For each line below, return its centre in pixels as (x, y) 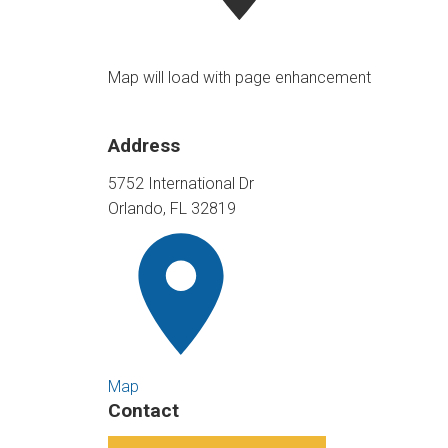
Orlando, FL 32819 (171, 209)
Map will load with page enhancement (239, 78)
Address (143, 145)
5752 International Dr (180, 184)
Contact (143, 411)
